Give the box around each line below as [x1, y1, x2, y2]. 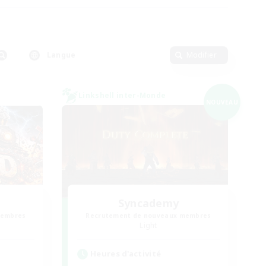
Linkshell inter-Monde [78, 90, 166, 100]
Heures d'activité [90, 248, 161, 259]
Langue [46, 50, 76, 60]
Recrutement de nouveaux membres [85, 211, 211, 220]
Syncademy [118, 196, 179, 210]
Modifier [186, 50, 217, 60]
